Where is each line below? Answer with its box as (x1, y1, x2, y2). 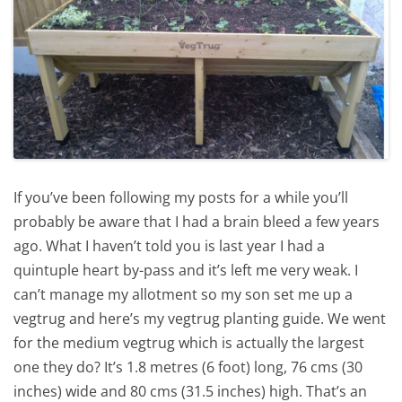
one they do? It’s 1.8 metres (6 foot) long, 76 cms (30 (13, 356, 363, 377)
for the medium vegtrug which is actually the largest (13, 332, 364, 353)
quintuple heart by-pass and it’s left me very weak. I (13, 259, 358, 280)
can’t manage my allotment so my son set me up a (13, 284, 353, 304)
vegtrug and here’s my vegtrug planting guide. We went (13, 308, 386, 328)
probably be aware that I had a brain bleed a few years (13, 211, 380, 232)
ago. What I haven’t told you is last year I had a (13, 235, 325, 256)
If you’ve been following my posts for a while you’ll (13, 187, 348, 207)
